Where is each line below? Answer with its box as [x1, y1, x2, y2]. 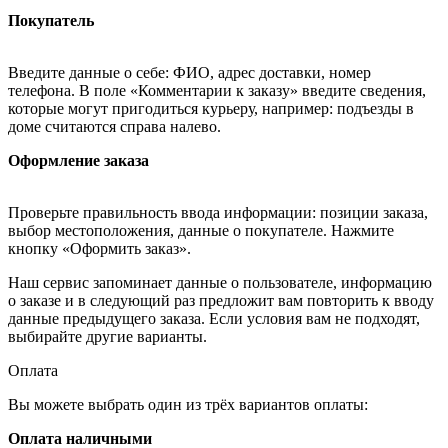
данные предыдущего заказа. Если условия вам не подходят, [8, 309, 420, 327]
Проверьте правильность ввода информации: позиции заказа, [8, 203, 428, 221]
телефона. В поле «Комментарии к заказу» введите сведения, [8, 81, 426, 99]
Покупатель [8, 11, 94, 29]
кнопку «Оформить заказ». [8, 239, 191, 257]
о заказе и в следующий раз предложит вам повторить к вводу [8, 291, 434, 309]
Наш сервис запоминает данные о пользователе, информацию [8, 273, 432, 291]
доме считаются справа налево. [8, 117, 221, 135]
